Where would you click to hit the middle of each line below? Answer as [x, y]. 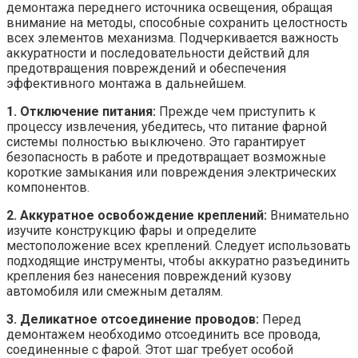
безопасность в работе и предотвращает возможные [166, 157]
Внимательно [308, 215]
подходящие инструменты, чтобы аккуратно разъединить [178, 261]
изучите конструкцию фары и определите [131, 230]
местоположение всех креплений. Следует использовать [179, 245]
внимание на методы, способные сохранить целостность [177, 22]
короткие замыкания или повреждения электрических [171, 172]
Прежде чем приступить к [236, 111]
